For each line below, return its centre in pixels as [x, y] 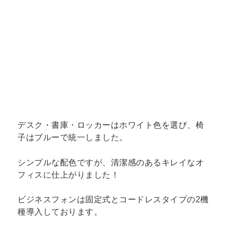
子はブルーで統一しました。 [73, 137]
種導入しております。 [60, 212]
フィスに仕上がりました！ [69, 175]
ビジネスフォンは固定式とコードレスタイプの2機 [113, 200]
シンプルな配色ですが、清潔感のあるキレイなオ [111, 162]
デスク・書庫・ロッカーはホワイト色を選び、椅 [111, 125]
